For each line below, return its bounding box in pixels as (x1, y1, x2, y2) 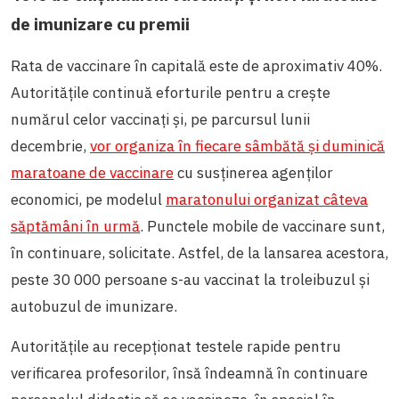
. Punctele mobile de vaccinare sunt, (140, 216, 385, 236)
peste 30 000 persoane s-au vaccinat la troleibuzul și (11, 269, 370, 289)
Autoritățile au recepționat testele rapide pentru (11, 336, 341, 356)
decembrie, (11, 135, 90, 156)
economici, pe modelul (11, 189, 166, 209)
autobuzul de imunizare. (11, 296, 181, 316)
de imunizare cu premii (11, 12, 190, 35)
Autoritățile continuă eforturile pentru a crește (11, 82, 330, 102)
